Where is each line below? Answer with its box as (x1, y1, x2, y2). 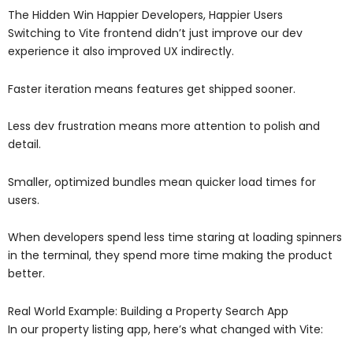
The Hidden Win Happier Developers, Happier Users (8, 7, 283, 24)
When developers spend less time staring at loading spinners (8, 229, 342, 246)
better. (8, 266, 45, 282)
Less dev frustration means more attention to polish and (8, 118, 320, 135)
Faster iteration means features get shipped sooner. (8, 80, 295, 97)
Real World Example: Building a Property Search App (8, 303, 288, 319)
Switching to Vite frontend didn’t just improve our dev (8, 25, 303, 42)
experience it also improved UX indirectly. (8, 43, 234, 60)
